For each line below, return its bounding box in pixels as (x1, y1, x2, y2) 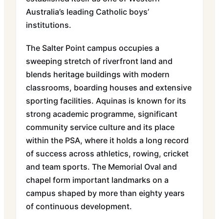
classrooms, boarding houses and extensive (26, 83, 192, 92)
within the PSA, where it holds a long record (26, 135, 189, 145)
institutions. (26, 20, 71, 30)
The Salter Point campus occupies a (26, 43, 159, 53)
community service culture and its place (26, 122, 175, 132)
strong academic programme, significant (26, 109, 177, 119)
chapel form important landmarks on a (26, 175, 169, 185)
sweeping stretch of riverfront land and (26, 56, 173, 66)
